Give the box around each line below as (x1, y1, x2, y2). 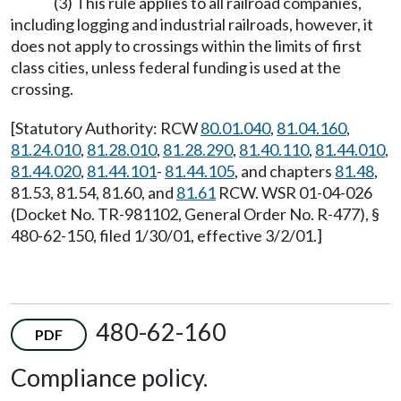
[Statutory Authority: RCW (11, 117, 200, 138)
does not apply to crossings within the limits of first (11, 35, 362, 55)
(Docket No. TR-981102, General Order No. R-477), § (11, 203, 380, 224)
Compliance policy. (11, 362, 208, 392)
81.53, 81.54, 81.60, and (11, 182, 176, 202)
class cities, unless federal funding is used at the (11, 56, 341, 77)
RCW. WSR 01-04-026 (216, 182, 372, 202)
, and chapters (235, 160, 335, 181)
